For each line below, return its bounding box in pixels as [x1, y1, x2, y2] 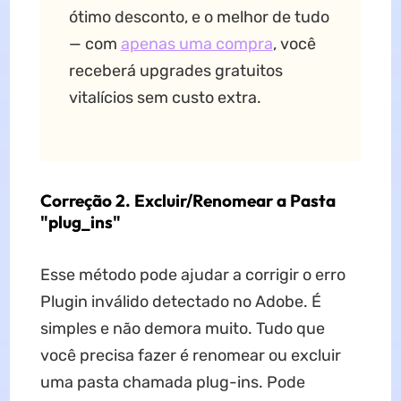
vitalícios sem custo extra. [68, 88, 261, 108]
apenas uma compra [120, 34, 273, 55]
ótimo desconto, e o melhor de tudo [68, 7, 329, 28]
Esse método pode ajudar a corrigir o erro [39, 265, 346, 286]
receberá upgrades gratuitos [68, 61, 283, 81]
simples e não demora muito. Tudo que [39, 319, 325, 339]
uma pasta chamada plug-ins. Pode [39, 372, 305, 393]
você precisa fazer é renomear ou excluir [39, 346, 341, 366]
